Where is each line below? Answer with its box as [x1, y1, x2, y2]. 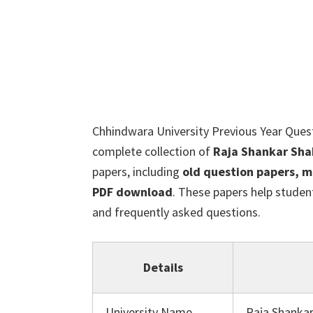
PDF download [92, 184, 173, 200]
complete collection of [92, 143, 213, 159]
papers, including [92, 163, 182, 180]
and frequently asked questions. [92, 204, 261, 220]
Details [143, 259, 183, 275]
